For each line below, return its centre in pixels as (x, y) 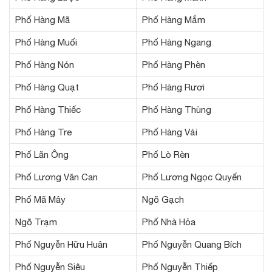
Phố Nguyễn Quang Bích (192, 244)
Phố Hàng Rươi (173, 87)
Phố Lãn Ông (42, 154)
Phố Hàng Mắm (174, 19)
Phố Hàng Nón (45, 64)
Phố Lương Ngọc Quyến (192, 177)
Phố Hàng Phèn (174, 64)
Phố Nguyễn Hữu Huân (61, 244)
